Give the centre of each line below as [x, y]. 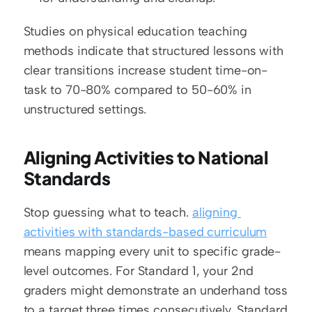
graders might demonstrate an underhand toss [156, 290]
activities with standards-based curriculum [145, 232]
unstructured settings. [85, 109]
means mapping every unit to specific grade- [152, 251]
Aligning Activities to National [146, 157]
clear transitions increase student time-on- [146, 70]
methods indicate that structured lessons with [154, 50]
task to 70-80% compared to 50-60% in [137, 89]
